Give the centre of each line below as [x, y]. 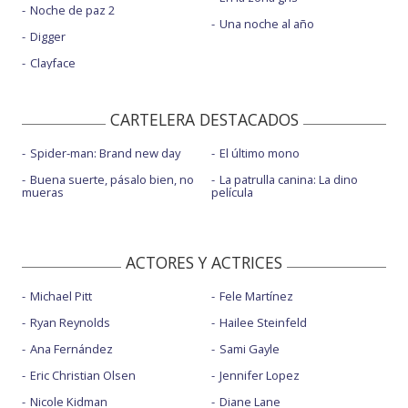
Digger [48, 37]
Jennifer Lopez [259, 376]
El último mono [259, 153]
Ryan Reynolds [70, 323]
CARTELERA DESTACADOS [204, 120]
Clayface [53, 63]
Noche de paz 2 [72, 10]
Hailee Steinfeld [263, 323]
